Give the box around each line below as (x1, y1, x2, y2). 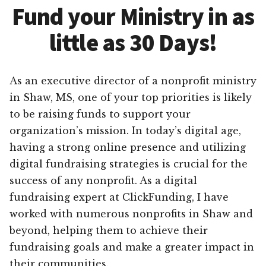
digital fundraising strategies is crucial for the (9, 157, 248, 170)
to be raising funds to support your (9, 107, 191, 120)
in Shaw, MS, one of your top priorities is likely (9, 91, 252, 103)
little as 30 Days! (49, 27, 217, 58)
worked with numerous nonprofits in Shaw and (9, 207, 253, 220)
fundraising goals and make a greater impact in (9, 240, 254, 253)
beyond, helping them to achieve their (9, 224, 208, 236)
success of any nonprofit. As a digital (9, 174, 197, 186)
